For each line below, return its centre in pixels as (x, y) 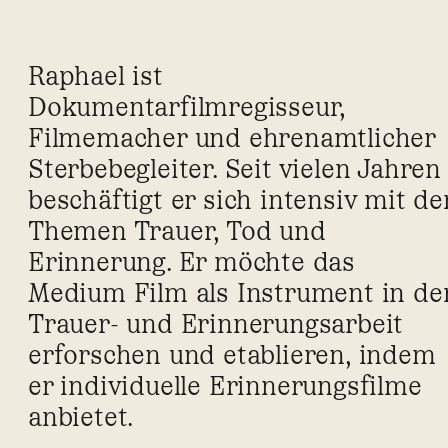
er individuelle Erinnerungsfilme (225, 385)
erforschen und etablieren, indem (232, 354)
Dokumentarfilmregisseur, (187, 106)
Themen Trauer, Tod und (177, 230)
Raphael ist (95, 75)
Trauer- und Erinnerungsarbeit (216, 323)
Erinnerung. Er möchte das (191, 261)
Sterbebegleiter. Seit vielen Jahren (234, 168)
